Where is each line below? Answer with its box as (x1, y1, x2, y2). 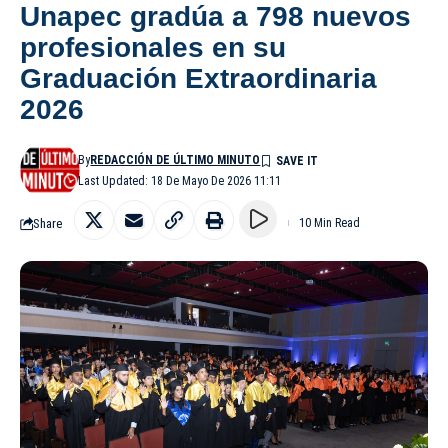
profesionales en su (20, 32, 286, 64)
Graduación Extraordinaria (20, 63, 377, 95)
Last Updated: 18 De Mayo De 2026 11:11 (78, 174, 282, 189)
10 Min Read (299, 216, 360, 231)
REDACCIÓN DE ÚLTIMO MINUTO (90, 153, 261, 168)
